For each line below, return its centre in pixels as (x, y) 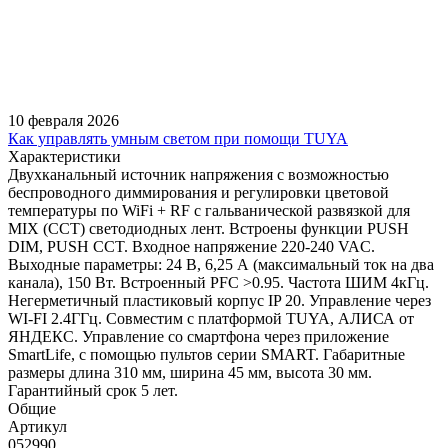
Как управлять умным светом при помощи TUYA (178, 138)
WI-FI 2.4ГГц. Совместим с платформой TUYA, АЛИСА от (211, 318)
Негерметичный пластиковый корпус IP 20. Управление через (219, 300)
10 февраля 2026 (63, 120)
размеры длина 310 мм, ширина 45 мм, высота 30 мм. (190, 372)
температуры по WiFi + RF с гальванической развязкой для (209, 210)
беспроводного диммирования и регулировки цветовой (198, 192)
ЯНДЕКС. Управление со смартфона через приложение (198, 336)
